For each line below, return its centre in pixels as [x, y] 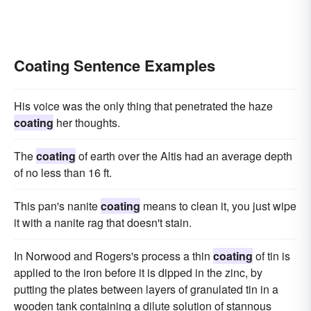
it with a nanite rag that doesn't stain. [103, 222]
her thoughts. [87, 123]
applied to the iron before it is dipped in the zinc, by [138, 272]
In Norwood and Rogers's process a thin [114, 256]
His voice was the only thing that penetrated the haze [143, 106]
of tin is [271, 256]
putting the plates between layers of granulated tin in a [146, 289]
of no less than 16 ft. [63, 173]
